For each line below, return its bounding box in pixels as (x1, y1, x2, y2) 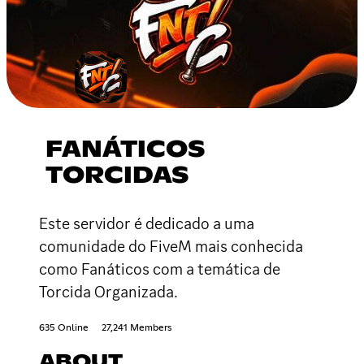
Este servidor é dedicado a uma (39, 212, 254, 234)
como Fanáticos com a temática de (39, 258, 280, 279)
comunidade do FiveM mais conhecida (39, 235, 303, 257)
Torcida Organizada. (39, 280, 178, 302)
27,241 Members (102, 323, 171, 333)
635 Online (39, 323, 89, 333)
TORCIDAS (45, 164, 189, 188)
